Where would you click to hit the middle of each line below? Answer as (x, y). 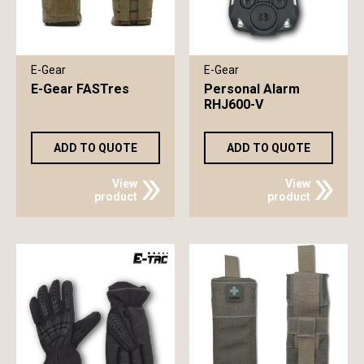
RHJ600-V (233, 104)
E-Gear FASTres (80, 89)
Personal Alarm (251, 89)
